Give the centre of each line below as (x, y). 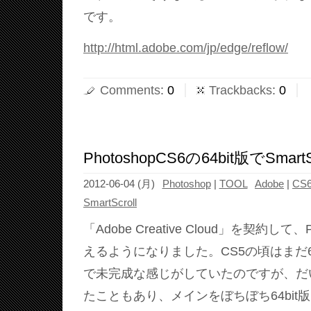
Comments (130, 90)
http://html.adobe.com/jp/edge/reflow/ (186, 48)
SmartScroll (110, 203)
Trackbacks (241, 90)
